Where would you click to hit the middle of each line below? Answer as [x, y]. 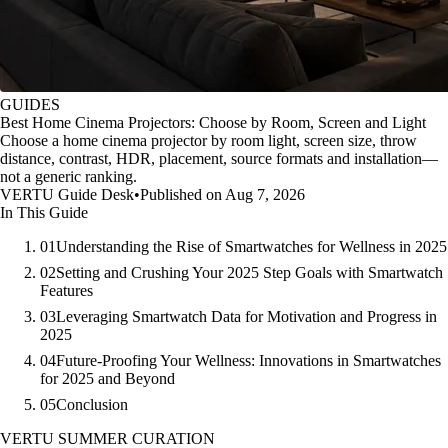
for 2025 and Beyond [107, 378]
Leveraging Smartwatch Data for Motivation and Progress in [246, 316]
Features [66, 290]
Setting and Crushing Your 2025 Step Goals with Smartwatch [249, 272]
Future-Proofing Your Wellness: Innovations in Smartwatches [248, 360]
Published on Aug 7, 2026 [222, 194]
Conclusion [92, 404]
